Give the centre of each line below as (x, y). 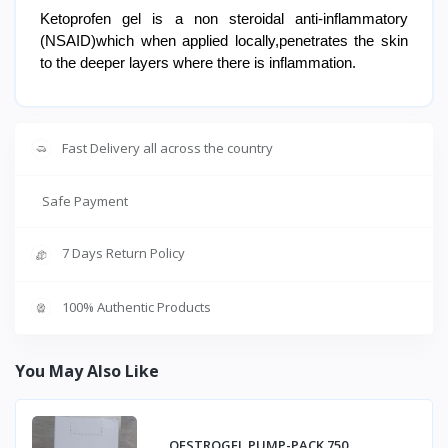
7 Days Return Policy (123, 253)
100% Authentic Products (136, 306)
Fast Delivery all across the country (167, 147)
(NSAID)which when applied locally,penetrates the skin (224, 40)
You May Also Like (87, 371)
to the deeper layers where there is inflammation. (198, 62)
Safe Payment (85, 201)
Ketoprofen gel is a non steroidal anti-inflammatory (224, 18)
